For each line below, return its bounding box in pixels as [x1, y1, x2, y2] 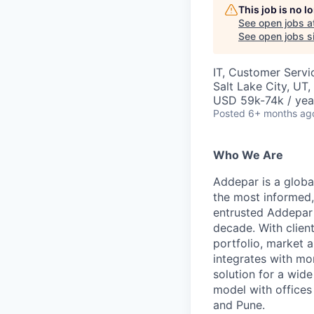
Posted [213, 107, 245, 120]
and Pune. [213, 298, 265, 313]
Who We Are [213, 148, 283, 163]
